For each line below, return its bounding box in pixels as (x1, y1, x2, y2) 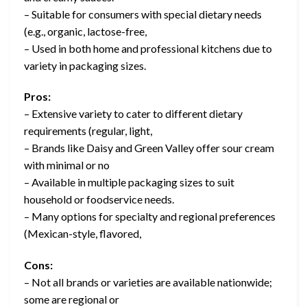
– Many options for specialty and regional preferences (24, 210, 275, 223)
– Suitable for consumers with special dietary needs (24, 7, 262, 21)
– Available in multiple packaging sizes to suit (24, 175, 234, 189)
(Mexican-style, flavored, (24, 227, 141, 241)
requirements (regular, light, (24, 124, 152, 138)
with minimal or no (24, 158, 110, 172)
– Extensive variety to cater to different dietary (24, 107, 243, 121)
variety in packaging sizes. (24, 58, 146, 72)
